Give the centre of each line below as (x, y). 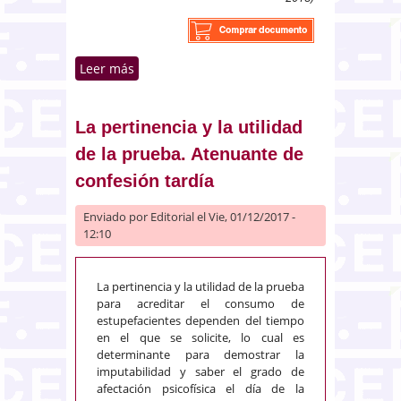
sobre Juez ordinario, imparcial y (235, 68)
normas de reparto (191, 87)
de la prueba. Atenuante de (189, 154)
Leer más (107, 68)
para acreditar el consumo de (200, 303)
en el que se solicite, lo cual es (200, 337)
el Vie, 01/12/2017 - (245, 216)
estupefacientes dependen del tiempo (200, 320)
